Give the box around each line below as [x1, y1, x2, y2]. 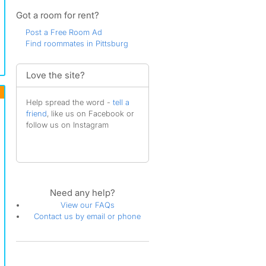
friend [26, 109, 47, 118]
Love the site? [26, 69, 85, 81]
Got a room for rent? [15, 9, 99, 21]
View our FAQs [60, 200, 115, 210]
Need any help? [50, 187, 116, 198]
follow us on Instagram [26, 120, 109, 129]
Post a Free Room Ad [25, 27, 102, 37]
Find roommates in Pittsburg [25, 39, 128, 48]
